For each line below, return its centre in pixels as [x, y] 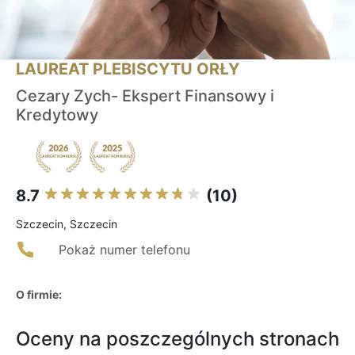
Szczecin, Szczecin [67, 224]
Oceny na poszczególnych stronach [177, 339]
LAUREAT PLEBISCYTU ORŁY [128, 69]
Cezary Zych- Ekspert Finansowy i [145, 96]
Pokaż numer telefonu [124, 250]
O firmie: [39, 295]
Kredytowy [57, 115]
